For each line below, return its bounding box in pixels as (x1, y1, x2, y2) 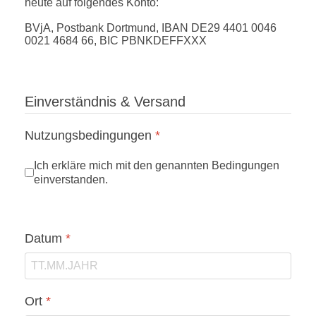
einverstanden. (34, 173, 108, 186)
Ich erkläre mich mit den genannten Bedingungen (34, 159, 279, 171)
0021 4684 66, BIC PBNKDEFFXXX (25, 35, 207, 47)
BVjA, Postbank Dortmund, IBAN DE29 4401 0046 (25, 22, 276, 35)
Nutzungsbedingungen (25, 128, 155, 143)
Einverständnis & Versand (25, 94, 186, 110)
